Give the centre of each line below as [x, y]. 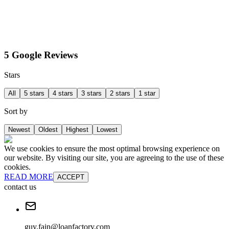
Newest [19, 129]
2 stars [120, 93]
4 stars [63, 93]
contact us [20, 187]
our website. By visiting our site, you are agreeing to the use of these [114, 157]
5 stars [34, 93]
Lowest [107, 129]
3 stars [91, 93]
